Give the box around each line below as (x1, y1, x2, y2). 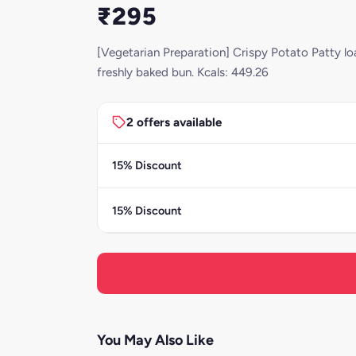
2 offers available (126, 115, 222, 130)
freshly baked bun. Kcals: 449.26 (97, 64, 269, 79)
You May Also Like (97, 331, 214, 350)
